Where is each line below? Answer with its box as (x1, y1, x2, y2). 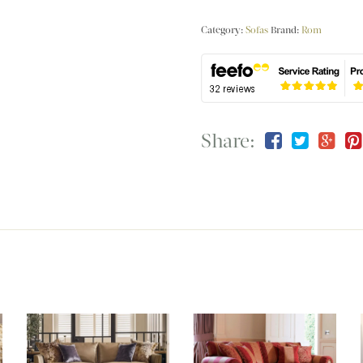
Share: (201, 128, 256, 153)
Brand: (271, 23, 302, 36)
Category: (201, 23, 246, 36)
